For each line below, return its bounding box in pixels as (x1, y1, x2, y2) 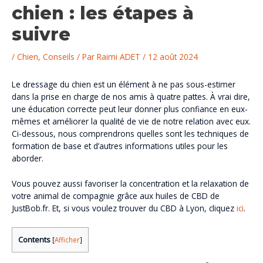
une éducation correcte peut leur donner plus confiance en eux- (12, 103, 248, 115)
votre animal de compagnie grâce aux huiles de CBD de (12, 190, 220, 202)
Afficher (55, 235, 80, 244)
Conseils (43, 50, 75, 62)
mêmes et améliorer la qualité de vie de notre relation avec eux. (12, 116, 251, 127)
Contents (18, 234, 50, 245)
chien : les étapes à (12, 2, 194, 24)
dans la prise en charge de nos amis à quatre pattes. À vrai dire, (12, 91, 250, 103)
